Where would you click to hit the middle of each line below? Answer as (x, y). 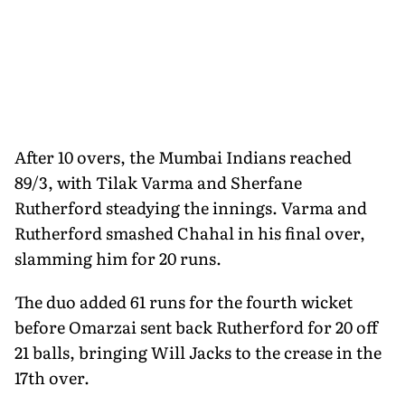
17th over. (52, 377)
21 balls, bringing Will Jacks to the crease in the (198, 352)
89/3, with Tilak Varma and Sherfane (158, 182)
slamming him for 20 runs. (118, 258)
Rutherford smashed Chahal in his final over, (190, 232)
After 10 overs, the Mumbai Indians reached (183, 156)
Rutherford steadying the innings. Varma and (191, 207)
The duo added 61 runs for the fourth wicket (184, 301)
